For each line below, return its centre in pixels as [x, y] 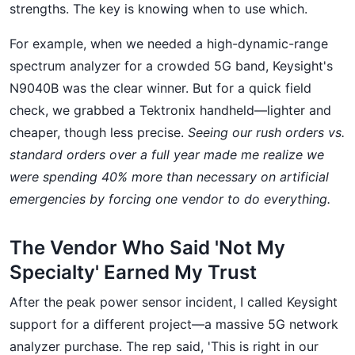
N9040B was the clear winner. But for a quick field [160, 88]
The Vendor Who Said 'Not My [147, 248]
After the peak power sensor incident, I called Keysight [174, 302]
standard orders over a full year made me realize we [167, 155]
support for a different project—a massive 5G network [174, 324]
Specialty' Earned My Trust [133, 272]
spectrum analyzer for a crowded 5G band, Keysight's [171, 66]
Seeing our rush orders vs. [266, 132]
